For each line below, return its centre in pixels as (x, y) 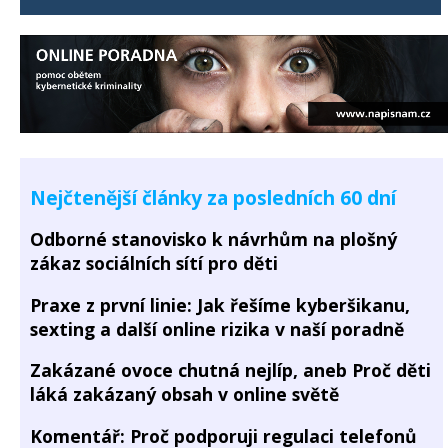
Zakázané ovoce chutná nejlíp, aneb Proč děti (230, 370)
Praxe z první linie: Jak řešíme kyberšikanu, (220, 304)
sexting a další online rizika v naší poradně (217, 328)
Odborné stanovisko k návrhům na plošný (213, 239)
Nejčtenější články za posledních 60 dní (213, 198)
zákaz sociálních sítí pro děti (154, 263)
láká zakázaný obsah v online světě (184, 394)
